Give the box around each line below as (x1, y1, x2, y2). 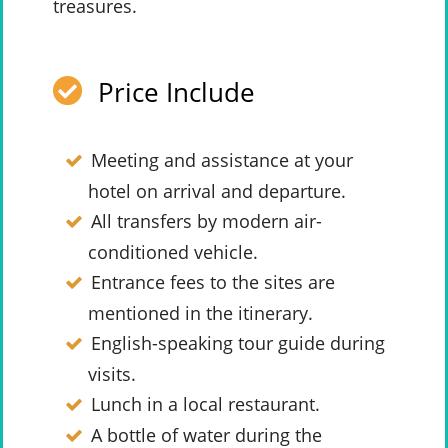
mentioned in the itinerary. (88, 301, 313, 326)
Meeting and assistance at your (90, 148, 353, 173)
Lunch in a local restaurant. (90, 392, 320, 417)
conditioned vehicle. (88, 240, 258, 265)
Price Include (98, 74, 255, 111)
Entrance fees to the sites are (90, 270, 335, 295)
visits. (88, 362, 136, 387)
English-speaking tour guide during (90, 331, 385, 356)
